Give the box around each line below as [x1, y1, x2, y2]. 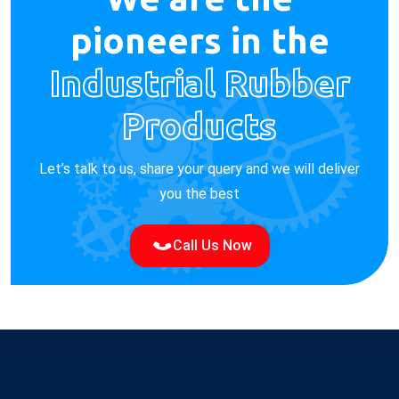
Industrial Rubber [49, 63, 350, 104]
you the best [159, 185, 240, 203]
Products [122, 106, 277, 147]
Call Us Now [168, 237, 252, 255]
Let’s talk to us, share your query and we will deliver [39, 160, 360, 178]
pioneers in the [69, 20, 330, 61]
